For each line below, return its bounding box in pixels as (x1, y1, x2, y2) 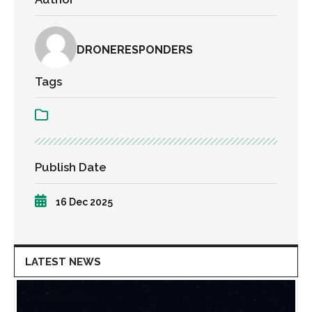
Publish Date (35, 160, 107, 175)
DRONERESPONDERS (77, 42, 193, 56)
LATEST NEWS (25, 256, 101, 269)
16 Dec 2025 (54, 196, 113, 208)
